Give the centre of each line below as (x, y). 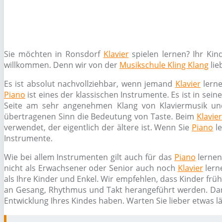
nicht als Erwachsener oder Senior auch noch (91, 168)
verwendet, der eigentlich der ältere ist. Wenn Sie (98, 127)
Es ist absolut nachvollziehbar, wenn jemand (90, 84)
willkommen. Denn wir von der (62, 65)
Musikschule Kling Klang (164, 65)
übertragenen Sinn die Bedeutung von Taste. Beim (100, 116)
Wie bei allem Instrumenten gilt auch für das (89, 157)
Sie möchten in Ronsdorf (54, 54)
